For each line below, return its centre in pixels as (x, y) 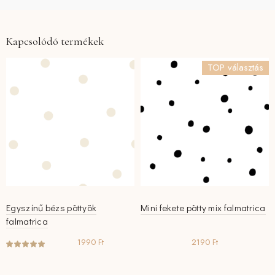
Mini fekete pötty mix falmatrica (203, 208)
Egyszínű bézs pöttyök (52, 208)
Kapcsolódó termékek (55, 41)
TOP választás (235, 68)
